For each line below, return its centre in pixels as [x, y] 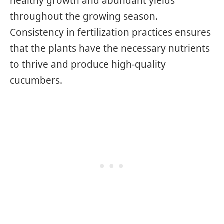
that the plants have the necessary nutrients [110, 48]
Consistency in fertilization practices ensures [110, 32]
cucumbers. [36, 80]
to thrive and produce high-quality [88, 64]
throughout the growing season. [84, 16]
